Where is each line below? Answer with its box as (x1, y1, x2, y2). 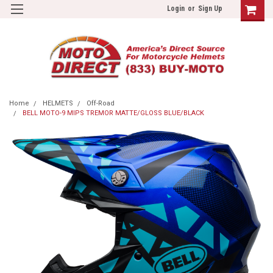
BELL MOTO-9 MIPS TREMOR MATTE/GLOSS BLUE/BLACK (23, 109, 204, 117)
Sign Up (198, 4, 222, 13)
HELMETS (43, 99, 73, 107)
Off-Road (87, 99, 115, 107)
